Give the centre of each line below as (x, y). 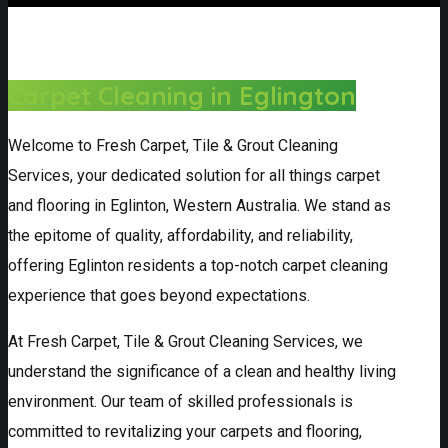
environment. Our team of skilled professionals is (180, 402)
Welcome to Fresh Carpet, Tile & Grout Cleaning (173, 146)
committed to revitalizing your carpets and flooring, (185, 432)
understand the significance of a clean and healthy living (202, 372)
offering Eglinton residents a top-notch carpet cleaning (198, 266)
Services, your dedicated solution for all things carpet (194, 176)
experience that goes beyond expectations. (159, 296)
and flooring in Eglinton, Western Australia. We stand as (199, 206)
